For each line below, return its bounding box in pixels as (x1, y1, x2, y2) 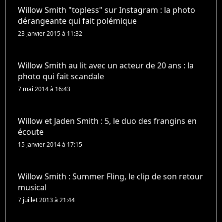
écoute (18, 126, 44, 137)
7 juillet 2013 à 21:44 (18, 195, 75, 204)
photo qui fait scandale (18, 70, 104, 82)
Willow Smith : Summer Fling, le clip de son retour (18, 170, 203, 182)
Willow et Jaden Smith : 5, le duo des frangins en (18, 115, 197, 126)
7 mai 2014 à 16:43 (18, 84, 70, 93)
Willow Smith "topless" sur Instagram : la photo (18, 4, 195, 15)
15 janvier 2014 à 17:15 (18, 140, 82, 149)
